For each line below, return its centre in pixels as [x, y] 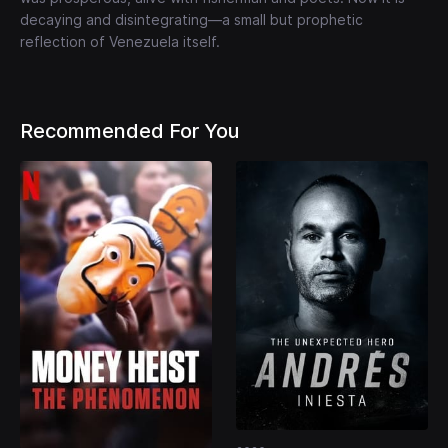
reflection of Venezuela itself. [120, 42]
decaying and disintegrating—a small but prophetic [191, 20]
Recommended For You [129, 131]
